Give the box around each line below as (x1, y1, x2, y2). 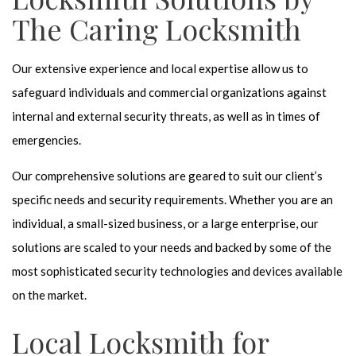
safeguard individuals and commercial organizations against (12, 85, 327, 100)
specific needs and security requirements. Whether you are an (12, 192, 333, 207)
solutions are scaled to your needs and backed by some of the (12, 240, 331, 255)
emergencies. (12, 133, 81, 148)
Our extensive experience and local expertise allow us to (12, 61, 308, 76)
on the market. (12, 288, 87, 303)
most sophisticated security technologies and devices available (12, 264, 342, 279)
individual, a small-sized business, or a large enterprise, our (12, 216, 319, 231)
